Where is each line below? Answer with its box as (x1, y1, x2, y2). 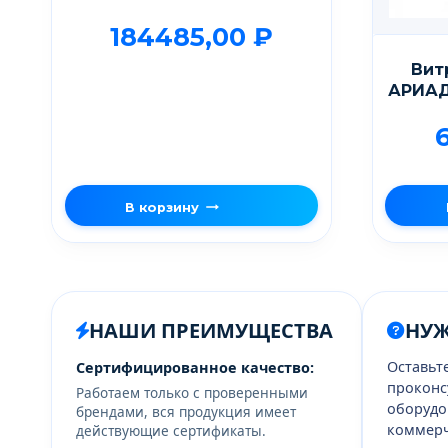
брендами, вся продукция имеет (76, 402, 296, 422)
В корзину (125, 199, 200, 215)
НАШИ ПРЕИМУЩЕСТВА (89, 316, 333, 344)
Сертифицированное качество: (76, 357, 314, 377)
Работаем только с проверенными (76, 383, 308, 403)
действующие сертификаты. (76, 421, 266, 441)
